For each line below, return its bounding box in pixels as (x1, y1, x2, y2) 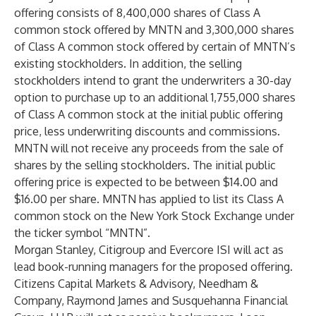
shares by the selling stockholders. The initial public (14, 158, 276, 172)
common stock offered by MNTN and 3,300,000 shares (14, 23, 294, 37)
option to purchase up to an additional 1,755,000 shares (14, 90, 296, 104)
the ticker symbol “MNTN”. (14, 226, 150, 240)
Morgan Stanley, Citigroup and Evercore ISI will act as (14, 243, 284, 257)
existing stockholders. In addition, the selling (14, 56, 242, 71)
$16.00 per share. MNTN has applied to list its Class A (14, 192, 284, 206)
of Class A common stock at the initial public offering (14, 107, 283, 121)
